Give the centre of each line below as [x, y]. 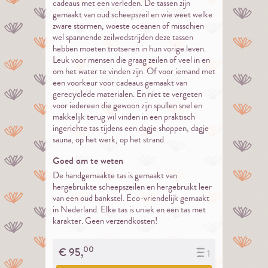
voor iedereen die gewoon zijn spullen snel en [127, 105]
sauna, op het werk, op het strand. [109, 139]
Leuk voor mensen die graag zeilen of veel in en [131, 60]
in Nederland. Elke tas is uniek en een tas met [129, 209]
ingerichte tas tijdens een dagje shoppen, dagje [130, 128]
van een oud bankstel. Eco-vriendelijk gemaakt [131, 198]
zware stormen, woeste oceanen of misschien [128, 26]
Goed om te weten [88, 160]
